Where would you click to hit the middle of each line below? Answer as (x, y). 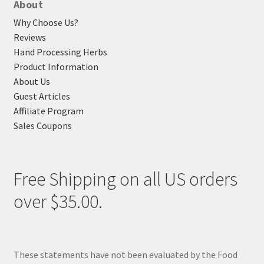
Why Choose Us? (46, 22)
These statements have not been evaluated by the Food (125, 255)
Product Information (56, 66)
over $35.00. (58, 202)
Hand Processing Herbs (60, 52)
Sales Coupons (42, 125)
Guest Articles (42, 96)
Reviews (29, 37)
